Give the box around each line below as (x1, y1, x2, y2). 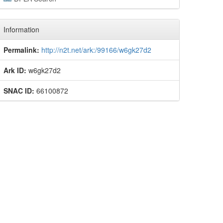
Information (3, 24, 39, 34)
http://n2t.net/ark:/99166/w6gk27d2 (41, 45, 151, 55)
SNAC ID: (3, 86, 34, 96)
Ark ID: (3, 65, 26, 75)
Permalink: (3, 45, 39, 55)
